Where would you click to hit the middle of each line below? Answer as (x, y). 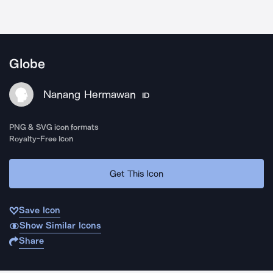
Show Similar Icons (60, 225)
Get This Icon (136, 173)
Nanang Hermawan (90, 94)
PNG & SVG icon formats (54, 127)
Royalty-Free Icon (41, 139)
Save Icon (40, 210)
